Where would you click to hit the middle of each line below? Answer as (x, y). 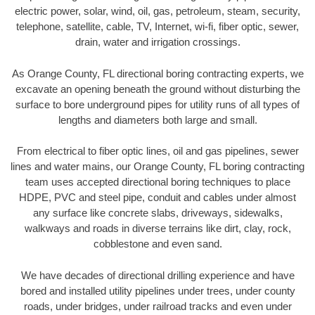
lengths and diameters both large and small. (157, 120)
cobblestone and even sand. (157, 244)
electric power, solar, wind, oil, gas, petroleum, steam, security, (157, 11)
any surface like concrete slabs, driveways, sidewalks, (157, 213)
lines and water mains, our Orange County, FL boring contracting (157, 167)
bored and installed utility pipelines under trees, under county (157, 290)
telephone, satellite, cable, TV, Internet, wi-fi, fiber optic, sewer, (157, 27)
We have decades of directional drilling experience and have (157, 275)
